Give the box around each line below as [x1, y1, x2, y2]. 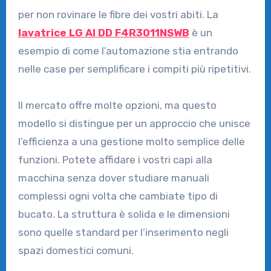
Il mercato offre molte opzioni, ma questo [18, 99, 217, 111]
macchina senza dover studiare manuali [18, 171, 209, 184]
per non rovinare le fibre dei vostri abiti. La [18, 8, 218, 21]
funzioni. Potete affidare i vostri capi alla [18, 153, 212, 166]
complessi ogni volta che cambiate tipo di [18, 189, 218, 202]
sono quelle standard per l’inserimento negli [18, 226, 229, 238]
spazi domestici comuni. [18, 244, 134, 256]
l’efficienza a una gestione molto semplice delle [18, 135, 245, 148]
